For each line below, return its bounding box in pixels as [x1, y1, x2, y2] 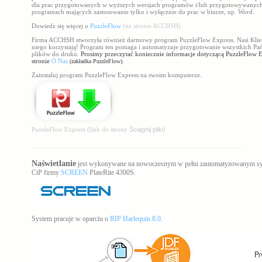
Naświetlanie [32, 159, 76, 168]
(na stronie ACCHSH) [123, 22, 181, 29]
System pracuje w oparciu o [32, 215, 110, 223]
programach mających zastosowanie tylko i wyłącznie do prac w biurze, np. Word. [32, 8, 254, 15]
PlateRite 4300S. [88, 168, 136, 177]
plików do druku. [32, 50, 81, 57]
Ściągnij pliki [129, 126, 163, 133]
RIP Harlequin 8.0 [110, 215, 161, 223]
